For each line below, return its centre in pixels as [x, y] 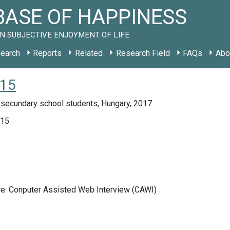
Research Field [143, 53]
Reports [47, 53]
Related [89, 53]
